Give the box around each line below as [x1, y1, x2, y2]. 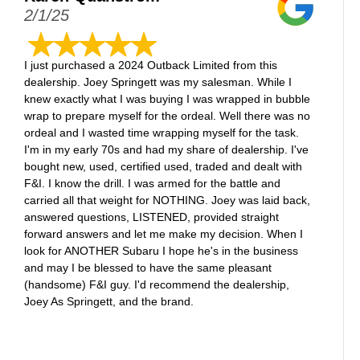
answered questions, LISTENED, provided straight [24, 211, 280, 223]
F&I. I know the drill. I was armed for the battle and [24, 177, 281, 190]
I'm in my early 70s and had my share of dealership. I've [24, 143, 309, 156]
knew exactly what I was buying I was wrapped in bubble [24, 92, 311, 105]
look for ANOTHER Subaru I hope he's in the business [24, 244, 299, 257]
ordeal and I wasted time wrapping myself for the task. [24, 126, 300, 139]
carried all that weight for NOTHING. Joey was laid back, [24, 194, 311, 207]
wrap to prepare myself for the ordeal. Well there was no [24, 109, 311, 122]
